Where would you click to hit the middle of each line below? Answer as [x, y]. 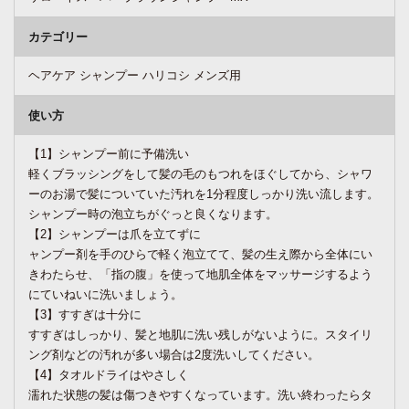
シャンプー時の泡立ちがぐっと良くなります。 [153, 215]
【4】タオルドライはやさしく [109, 375]
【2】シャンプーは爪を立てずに [115, 235]
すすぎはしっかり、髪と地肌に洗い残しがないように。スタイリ [200, 335]
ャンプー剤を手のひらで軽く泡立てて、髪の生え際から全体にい [200, 255]
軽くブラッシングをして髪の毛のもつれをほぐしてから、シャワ [200, 174]
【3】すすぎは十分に [85, 315]
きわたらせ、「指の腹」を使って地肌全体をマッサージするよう [200, 275]
